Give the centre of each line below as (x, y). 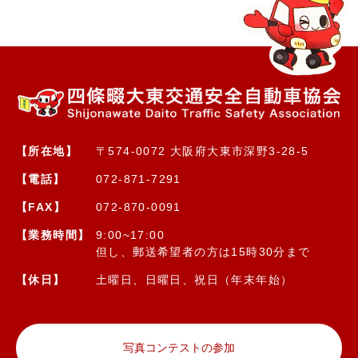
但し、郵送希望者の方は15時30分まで (203, 252)
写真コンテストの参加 (179, 348)
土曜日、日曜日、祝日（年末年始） (195, 280)
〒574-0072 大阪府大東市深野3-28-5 (203, 151)
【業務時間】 (53, 235)
